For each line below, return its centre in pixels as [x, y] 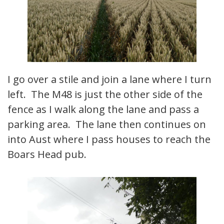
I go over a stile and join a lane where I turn [109, 79]
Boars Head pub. [47, 154]
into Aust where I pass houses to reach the [109, 139]
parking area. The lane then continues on [107, 124]
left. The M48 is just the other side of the [105, 94]
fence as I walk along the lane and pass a [103, 109]
